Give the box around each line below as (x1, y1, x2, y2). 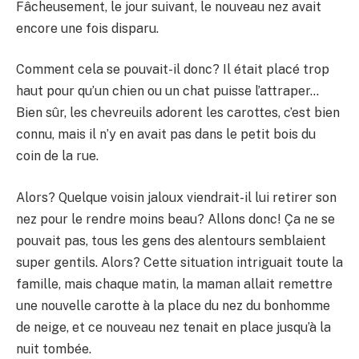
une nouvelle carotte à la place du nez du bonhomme (16, 297, 330, 313)
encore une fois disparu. (16, 20, 159, 36)
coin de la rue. (16, 148, 99, 164)
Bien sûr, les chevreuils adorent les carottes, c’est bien (16, 105, 340, 121)
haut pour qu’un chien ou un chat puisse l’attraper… (16, 83, 319, 99)
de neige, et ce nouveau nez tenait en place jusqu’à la (16, 319, 331, 335)
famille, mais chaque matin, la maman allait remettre (16, 276, 333, 292)
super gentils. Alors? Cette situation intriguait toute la (16, 254, 343, 270)
